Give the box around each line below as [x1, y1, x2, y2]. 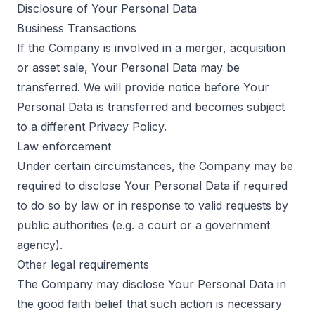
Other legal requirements [17, 257, 149, 271]
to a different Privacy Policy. [17, 120, 167, 134]
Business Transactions [17, 21, 136, 35]
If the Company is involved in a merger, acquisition [17, 41, 285, 55]
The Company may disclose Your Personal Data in [17, 277, 286, 291]
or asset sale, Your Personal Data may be [17, 60, 240, 75]
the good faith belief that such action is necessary [17, 297, 282, 311]
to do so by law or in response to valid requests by [17, 198, 288, 212]
